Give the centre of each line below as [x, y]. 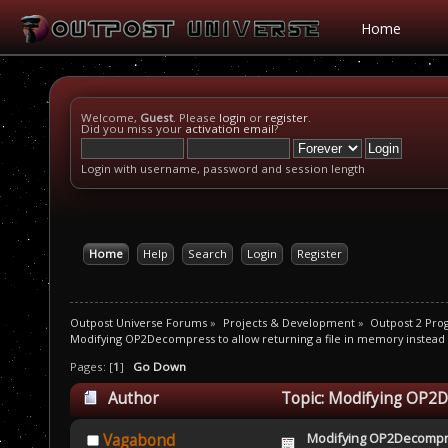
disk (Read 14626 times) [169, 430]
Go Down [159, 367]
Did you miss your [133, 128]
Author [133, 399]
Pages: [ [91, 367]
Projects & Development [288, 322]
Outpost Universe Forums [138, 322]
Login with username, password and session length [223, 168]
